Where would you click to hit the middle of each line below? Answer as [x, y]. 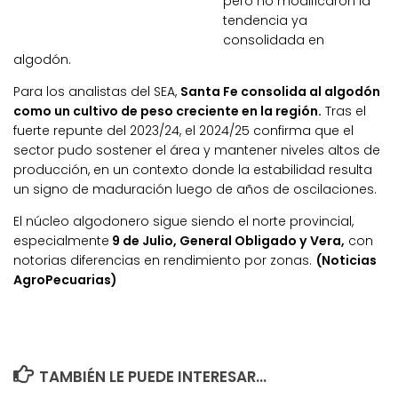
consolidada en [274, 40]
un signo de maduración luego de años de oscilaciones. [195, 190]
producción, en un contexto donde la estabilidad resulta [193, 170]
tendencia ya [265, 21]
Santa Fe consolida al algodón [280, 92]
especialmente [61, 241]
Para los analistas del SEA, [97, 92]
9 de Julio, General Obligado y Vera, [227, 241]
